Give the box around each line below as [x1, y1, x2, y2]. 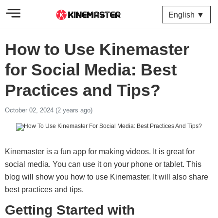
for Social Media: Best [5, 60, 177, 79]
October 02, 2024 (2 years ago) [5, 107, 92, 114]
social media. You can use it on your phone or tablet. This [5, 160, 201, 168]
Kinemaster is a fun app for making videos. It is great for [5, 147, 195, 156]
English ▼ [168, 11, 204, 19]
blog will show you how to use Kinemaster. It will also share [5, 173, 208, 181]
